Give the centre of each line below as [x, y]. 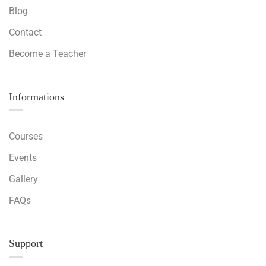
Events [23, 158]
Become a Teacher [47, 54]
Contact [25, 32]
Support [26, 243]
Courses [26, 136]
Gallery [23, 179]
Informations [37, 97]
